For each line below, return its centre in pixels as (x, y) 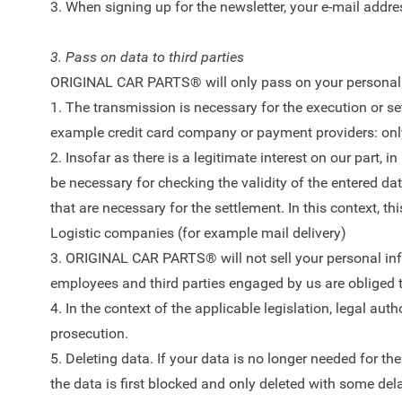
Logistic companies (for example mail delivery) (198, 233)
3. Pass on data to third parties (147, 57)
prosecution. (89, 333)
